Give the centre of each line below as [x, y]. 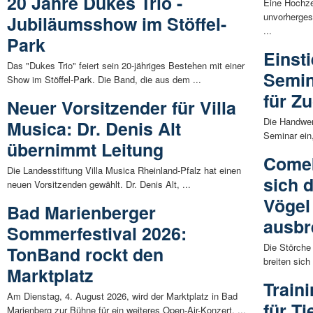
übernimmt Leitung [85, 150]
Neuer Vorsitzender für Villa [122, 108]
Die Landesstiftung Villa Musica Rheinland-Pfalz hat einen [124, 170]
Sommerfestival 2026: [97, 234]
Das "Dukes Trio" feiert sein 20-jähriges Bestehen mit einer [126, 66]
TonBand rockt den [85, 255]
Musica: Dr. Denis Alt [94, 129]
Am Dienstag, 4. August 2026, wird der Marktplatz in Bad [122, 296]
